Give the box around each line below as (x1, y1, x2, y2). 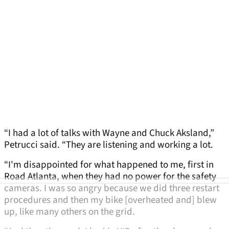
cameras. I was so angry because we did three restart (4, 181, 219, 196)
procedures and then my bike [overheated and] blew (4, 193, 217, 208)
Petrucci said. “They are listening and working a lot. (4, 138, 213, 152)
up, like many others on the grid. (4, 205, 135, 219)
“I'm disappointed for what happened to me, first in (4, 158, 214, 172)
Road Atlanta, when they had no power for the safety (4, 170, 216, 184)
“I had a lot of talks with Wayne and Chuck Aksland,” (4, 126, 214, 141)
